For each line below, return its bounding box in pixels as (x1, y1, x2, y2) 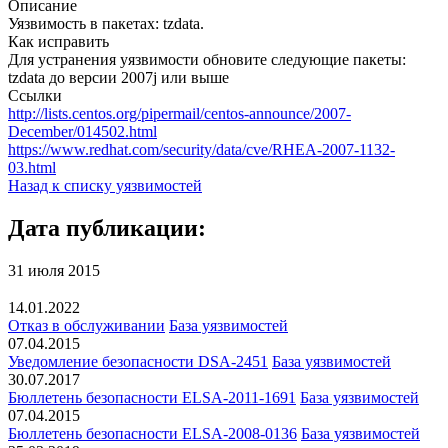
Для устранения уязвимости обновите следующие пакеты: (8, 50, 406, 68)
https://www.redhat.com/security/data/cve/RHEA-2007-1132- (8, 140, 395, 158)
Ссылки (8, 86, 62, 104)
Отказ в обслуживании (8, 317, 165, 335)
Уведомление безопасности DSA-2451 (8, 353, 268, 371)
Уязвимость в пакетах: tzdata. (8, 14, 204, 32)
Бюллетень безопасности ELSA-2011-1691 (8, 389, 296, 407)
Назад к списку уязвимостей (8, 176, 202, 194)
